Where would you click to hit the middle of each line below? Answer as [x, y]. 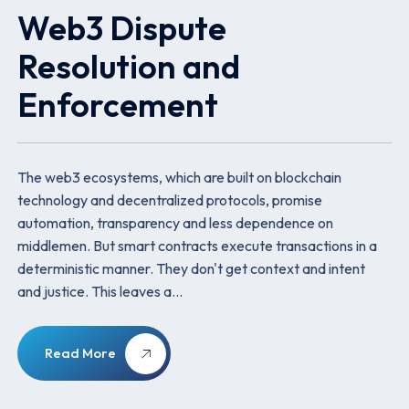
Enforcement [121, 105]
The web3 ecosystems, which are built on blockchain [180, 178]
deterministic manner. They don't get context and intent [192, 269]
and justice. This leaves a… [100, 292]
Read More [81, 353]
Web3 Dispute [122, 28]
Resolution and [129, 67]
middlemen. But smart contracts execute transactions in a [198, 246]
